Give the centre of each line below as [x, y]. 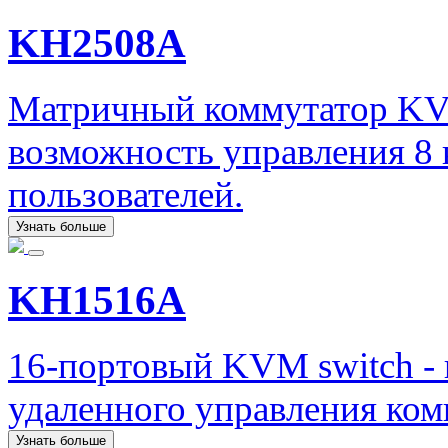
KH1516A [97, 300]
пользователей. [125, 194]
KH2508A [97, 43]
